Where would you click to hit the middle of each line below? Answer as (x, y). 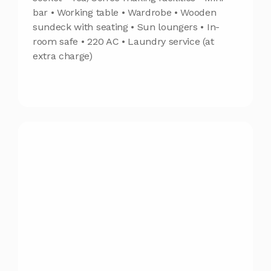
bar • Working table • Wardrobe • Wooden (125, 12)
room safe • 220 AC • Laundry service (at (123, 41)
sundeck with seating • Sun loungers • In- (126, 27)
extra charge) (63, 56)
